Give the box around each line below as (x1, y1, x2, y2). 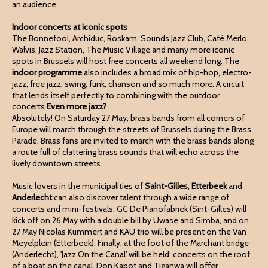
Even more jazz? (47, 101, 106, 112)
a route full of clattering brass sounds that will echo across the (12, 147, 239, 157)
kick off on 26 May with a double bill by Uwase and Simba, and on (12, 215, 249, 226)
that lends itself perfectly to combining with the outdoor (12, 90, 220, 100)
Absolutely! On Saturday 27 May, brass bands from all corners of (12, 112, 245, 123)
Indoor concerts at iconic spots (12, 22, 127, 32)
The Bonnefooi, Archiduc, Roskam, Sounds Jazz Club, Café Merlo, (12, 33, 249, 44)
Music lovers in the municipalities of (12, 181, 145, 191)
